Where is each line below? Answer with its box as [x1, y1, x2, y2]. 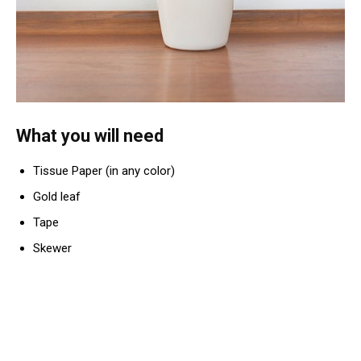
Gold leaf [33, 189, 81, 204]
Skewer [33, 240, 72, 255]
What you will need [16, 125, 164, 146]
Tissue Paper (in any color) [33, 163, 175, 178]
